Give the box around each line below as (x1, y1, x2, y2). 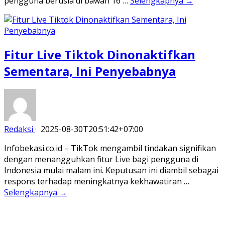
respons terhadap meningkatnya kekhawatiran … (4, 176, 189, 187)
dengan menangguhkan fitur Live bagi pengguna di (4, 154, 198, 165)
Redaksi (4, 124, 33, 135)
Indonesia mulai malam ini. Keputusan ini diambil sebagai (4, 165, 218, 176)
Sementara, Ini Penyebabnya (4, 62, 176, 79)
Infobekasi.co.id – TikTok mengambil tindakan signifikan (4, 143, 216, 154)
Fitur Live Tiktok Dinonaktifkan (4, 46, 195, 63)
